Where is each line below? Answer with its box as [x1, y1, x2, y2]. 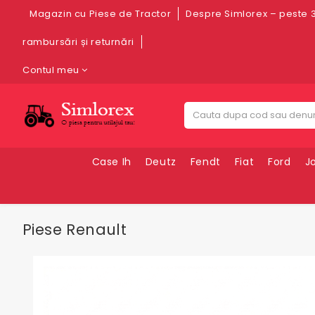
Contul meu [22, 63, 79, 77]
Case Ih [91, 155, 131, 169]
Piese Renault [22, 219, 127, 240]
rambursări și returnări [22, 35, 134, 49]
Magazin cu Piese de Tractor [30, 7, 172, 20]
